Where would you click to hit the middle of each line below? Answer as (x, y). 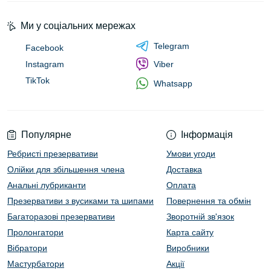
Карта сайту (190, 233)
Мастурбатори (36, 264)
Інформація (207, 135)
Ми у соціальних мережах (78, 26)
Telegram (171, 46)
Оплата (181, 185)
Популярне (46, 135)
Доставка (184, 170)
